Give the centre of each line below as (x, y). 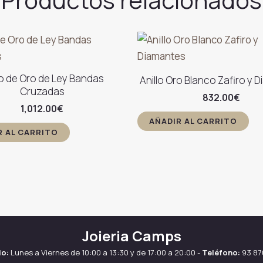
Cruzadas (42, 92)
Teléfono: (221, 252)
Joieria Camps (131, 236)
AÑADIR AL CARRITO (193, 121)
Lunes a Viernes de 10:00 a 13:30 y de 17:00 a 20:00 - (105, 252)
